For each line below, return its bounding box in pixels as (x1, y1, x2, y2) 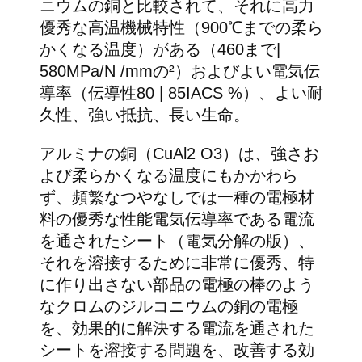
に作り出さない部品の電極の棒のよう (39, 276, 314, 294)
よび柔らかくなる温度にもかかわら (39, 166, 298, 185)
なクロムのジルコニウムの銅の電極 (39, 297, 298, 316)
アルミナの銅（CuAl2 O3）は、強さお (39, 145, 319, 163)
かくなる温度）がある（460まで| (39, 40, 280, 59)
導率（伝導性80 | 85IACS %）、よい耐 (39, 84, 323, 103)
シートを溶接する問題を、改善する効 (39, 341, 314, 360)
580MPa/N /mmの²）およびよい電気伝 (39, 62, 320, 81)
